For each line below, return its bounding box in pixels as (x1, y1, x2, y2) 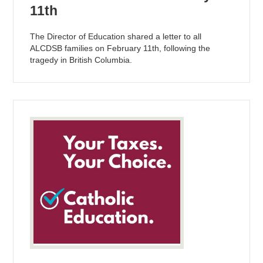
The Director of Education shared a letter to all (30, 31, 202, 41)
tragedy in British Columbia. (30, 55, 133, 65)
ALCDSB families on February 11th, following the (30, 43, 211, 53)
